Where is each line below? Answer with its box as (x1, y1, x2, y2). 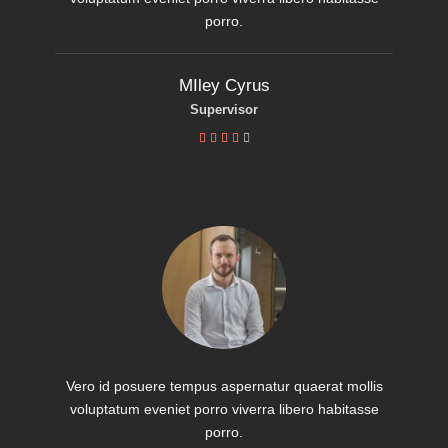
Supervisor (190, 102, 258, 118)
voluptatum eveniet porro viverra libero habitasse (69, 401, 379, 418)
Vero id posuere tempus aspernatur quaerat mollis (65, 378, 383, 395)
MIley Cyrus (178, 76, 270, 96)
